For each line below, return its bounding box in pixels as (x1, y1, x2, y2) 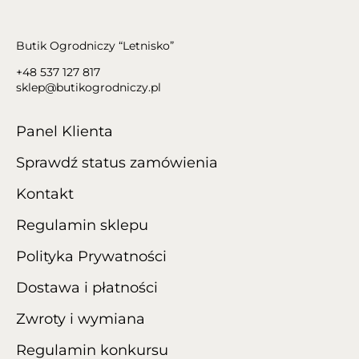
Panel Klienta (16, 123, 113, 141)
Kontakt (16, 185, 74, 204)
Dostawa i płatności (16, 279, 158, 297)
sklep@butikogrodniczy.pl (16, 80, 161, 95)
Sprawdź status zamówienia (16, 154, 218, 172)
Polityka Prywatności (16, 248, 167, 266)
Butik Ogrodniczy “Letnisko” (16, 38, 174, 54)
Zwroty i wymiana (16, 310, 145, 329)
